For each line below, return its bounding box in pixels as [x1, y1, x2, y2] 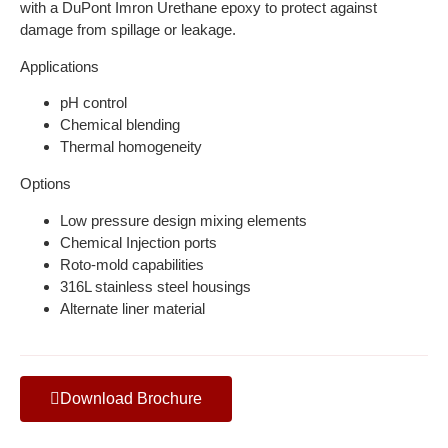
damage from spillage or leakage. [20, 21, 236, 39]
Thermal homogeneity [60, 138, 202, 156]
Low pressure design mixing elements [60, 211, 307, 229]
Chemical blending [60, 116, 180, 134]
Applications [20, 57, 99, 75]
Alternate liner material [60, 299, 205, 317]
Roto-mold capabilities [60, 255, 204, 273]
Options [20, 175, 71, 193]
